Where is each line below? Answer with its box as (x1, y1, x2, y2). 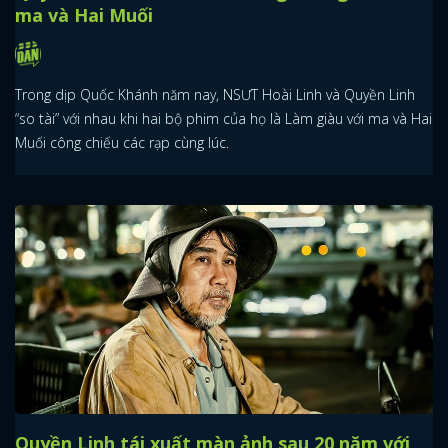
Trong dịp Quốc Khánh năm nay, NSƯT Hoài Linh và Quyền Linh (15, 84, 415, 104)
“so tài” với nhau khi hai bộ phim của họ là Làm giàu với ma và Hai (15, 108, 432, 128)
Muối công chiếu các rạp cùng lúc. (15, 132, 229, 152)
